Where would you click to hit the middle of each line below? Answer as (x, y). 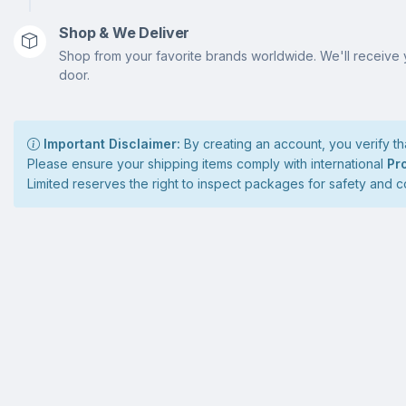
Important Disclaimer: (112, 144)
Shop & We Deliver (125, 33)
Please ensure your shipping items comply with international (207, 164)
